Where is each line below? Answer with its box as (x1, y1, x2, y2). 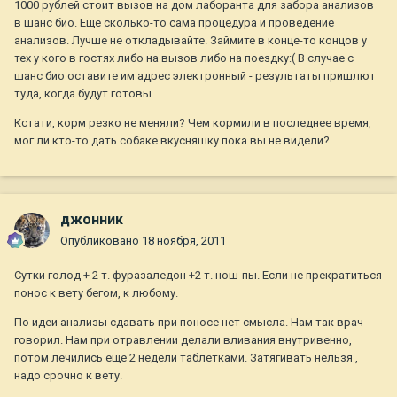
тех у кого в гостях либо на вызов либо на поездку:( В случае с (14, 51, 354, 66)
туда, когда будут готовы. (14, 87, 154, 101)
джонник (60, 211, 123, 229)
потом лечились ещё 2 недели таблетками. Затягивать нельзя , (14, 351, 358, 365)
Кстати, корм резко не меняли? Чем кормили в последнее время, (14, 116, 371, 130)
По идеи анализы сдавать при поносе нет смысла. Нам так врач (14, 315, 363, 330)
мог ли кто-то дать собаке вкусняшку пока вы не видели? (14, 134, 330, 148)
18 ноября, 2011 (142, 234, 226, 248)
